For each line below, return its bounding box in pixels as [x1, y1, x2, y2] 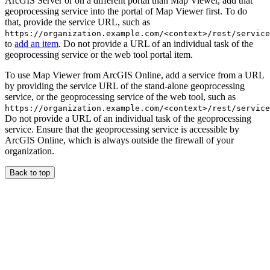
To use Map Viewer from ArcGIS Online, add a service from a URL [5, 70, 264, 81]
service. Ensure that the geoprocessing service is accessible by [5, 124, 239, 135]
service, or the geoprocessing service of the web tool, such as [5, 92, 236, 102]
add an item [14, 39, 58, 49]
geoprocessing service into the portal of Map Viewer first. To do [5, 6, 247, 17]
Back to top [10, 168, 50, 178]
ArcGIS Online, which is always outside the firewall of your [5, 135, 234, 146]
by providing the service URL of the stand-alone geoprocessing [5, 81, 245, 92]
